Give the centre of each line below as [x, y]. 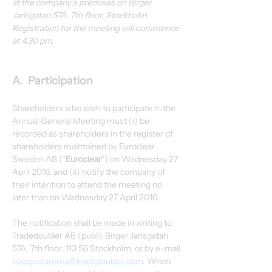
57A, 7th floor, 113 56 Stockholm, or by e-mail [97, 248]
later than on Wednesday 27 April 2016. [86, 197]
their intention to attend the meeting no [88, 185]
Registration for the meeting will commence [97, 28]
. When [158, 261]
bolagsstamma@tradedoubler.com [77, 261]
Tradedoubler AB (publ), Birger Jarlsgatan [91, 236]
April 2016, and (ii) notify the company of [90, 172]
